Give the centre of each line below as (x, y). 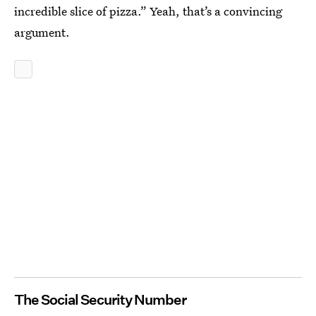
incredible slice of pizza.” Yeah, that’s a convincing (148, 11)
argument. (42, 32)
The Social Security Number (100, 299)
